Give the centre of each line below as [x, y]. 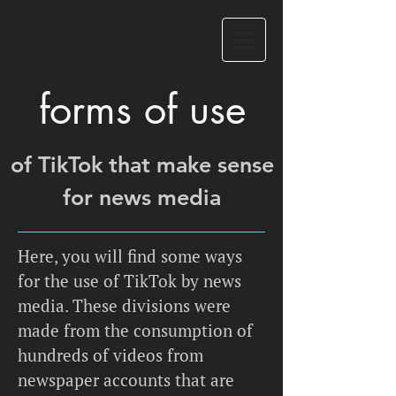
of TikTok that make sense [142, 164]
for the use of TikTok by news [129, 281]
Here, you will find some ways [130, 256]
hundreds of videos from [110, 355]
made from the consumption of [135, 330]
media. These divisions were [124, 305]
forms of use [142, 109]
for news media [142, 197]
